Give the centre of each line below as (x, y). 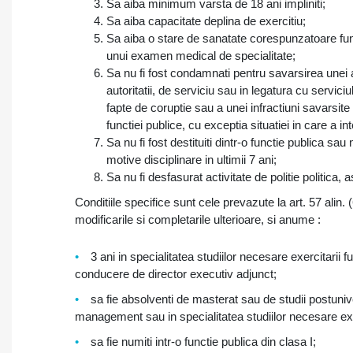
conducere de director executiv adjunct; (176, 274)
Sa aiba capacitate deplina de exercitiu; (206, 21)
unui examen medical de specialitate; (201, 56)
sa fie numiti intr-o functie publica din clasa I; (203, 342)
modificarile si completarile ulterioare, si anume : (198, 219)
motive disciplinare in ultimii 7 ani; (191, 160)
